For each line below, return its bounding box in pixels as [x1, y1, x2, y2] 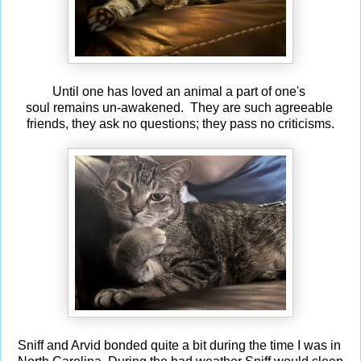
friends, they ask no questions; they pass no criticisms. [27, 116, 334, 131]
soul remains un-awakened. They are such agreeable [25, 100, 336, 114]
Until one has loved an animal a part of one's [52, 84, 309, 98]
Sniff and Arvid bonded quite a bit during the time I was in [17, 338, 344, 352]
